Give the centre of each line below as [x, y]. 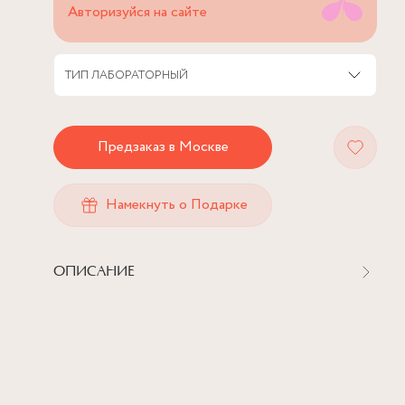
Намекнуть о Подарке [176, 205]
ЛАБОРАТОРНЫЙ [140, 75]
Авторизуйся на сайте [137, 13]
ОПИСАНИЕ [94, 272]
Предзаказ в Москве [163, 147]
